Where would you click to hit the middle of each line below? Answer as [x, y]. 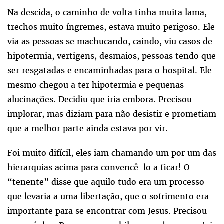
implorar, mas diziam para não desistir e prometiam [112, 114]
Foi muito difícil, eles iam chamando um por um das [112, 153]
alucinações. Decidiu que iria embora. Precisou [100, 100]
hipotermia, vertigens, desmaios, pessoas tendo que [112, 56]
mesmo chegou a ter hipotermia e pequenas [96, 85]
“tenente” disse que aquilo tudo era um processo [106, 182]
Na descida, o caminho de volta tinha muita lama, [107, 13]
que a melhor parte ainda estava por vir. [88, 129]
